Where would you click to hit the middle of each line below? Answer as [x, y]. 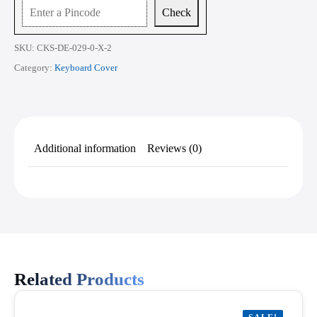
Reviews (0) [174, 148]
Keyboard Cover [86, 67]
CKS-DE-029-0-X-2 [74, 47]
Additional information [85, 148]
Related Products [79, 279]
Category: [34, 67]
